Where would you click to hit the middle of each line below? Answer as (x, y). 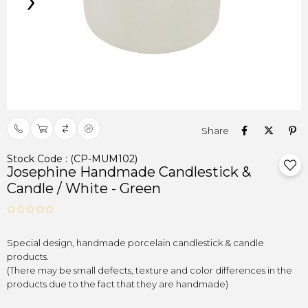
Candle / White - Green (84, 188)
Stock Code (35, 159)
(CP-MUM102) (104, 159)
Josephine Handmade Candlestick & (129, 172)
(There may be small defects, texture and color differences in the (150, 270)
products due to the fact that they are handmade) (118, 284)
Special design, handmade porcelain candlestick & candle (135, 243)
